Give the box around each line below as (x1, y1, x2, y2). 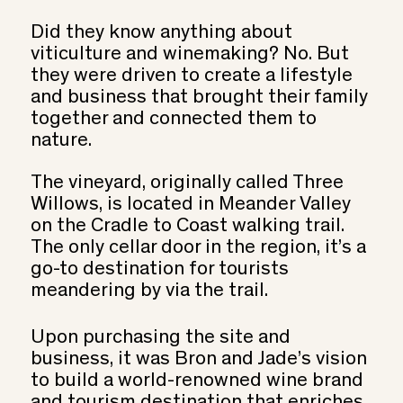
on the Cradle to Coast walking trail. (30, 216, 345, 237)
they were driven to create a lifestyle (30, 67, 353, 87)
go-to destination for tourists (30, 259, 289, 280)
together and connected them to (30, 110, 317, 130)
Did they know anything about (30, 23, 292, 44)
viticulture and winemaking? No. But (30, 45, 349, 66)
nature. (30, 131, 92, 152)
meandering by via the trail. (30, 281, 268, 301)
